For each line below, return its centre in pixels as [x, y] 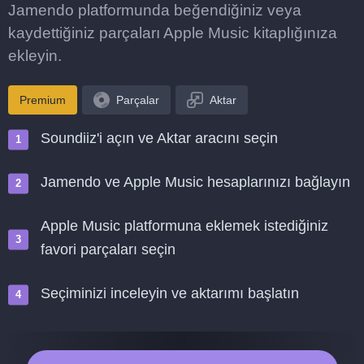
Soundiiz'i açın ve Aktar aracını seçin [159, 138]
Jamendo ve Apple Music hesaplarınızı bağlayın [195, 182]
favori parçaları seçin [108, 249]
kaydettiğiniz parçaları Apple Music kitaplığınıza [173, 33]
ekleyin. [35, 56]
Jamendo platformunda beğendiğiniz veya [155, 10]
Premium [43, 100]
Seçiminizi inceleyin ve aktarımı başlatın [170, 293]
